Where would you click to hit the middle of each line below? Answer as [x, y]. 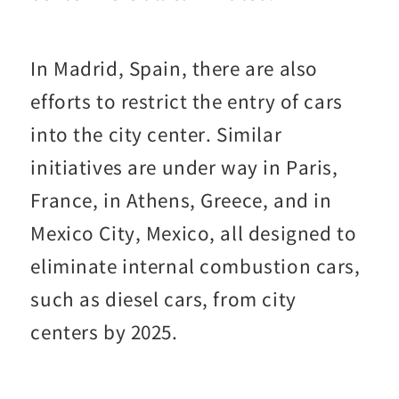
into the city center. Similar [156, 134]
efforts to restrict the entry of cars [187, 101]
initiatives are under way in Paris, [184, 167]
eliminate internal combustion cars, [195, 265]
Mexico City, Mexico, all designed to [194, 232]
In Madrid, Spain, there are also [174, 68]
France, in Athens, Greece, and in [181, 199]
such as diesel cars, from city [163, 298]
